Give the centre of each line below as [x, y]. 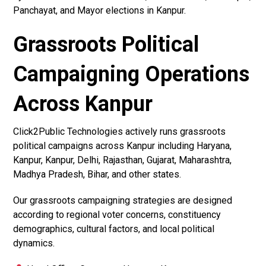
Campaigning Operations [132, 75]
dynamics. [34, 243]
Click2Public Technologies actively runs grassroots [120, 132]
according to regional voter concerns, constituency [117, 215]
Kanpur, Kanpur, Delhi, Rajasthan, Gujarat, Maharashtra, [123, 160]
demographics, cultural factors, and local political [114, 229]
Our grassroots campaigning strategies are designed [123, 201]
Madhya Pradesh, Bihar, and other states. [97, 175]
